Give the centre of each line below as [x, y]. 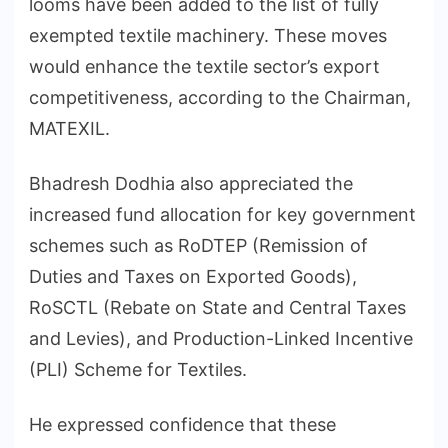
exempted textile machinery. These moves [208, 36]
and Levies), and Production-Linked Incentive [221, 339]
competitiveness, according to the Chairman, [220, 98]
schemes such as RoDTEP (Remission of [198, 246]
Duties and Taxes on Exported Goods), [193, 277]
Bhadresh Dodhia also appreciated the [191, 184]
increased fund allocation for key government [222, 215]
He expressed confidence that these [182, 425]
